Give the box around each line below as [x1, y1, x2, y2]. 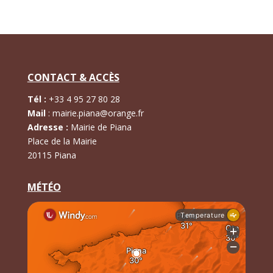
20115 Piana [27, 149, 76, 161]
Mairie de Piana [68, 121, 132, 133]
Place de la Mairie [27, 135, 97, 147]
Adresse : [27, 121, 68, 133]
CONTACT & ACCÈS [27, 71, 119, 85]
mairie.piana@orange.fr [52, 107, 144, 119]
